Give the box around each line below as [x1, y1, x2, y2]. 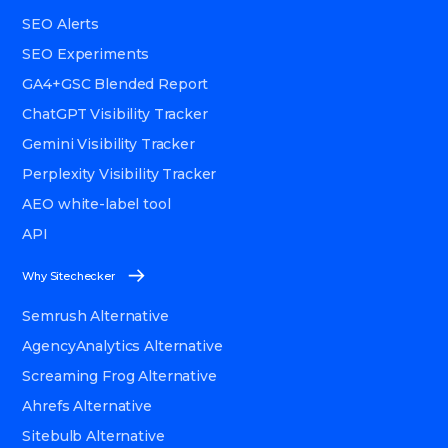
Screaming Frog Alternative [22, 366, 217, 385]
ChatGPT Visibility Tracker [22, 104, 208, 123]
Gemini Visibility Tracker [22, 134, 195, 153]
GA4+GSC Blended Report [22, 74, 209, 93]
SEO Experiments [22, 44, 150, 63]
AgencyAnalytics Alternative [22, 336, 223, 355]
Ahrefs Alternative [22, 396, 152, 415]
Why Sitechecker [22, 268, 115, 283]
